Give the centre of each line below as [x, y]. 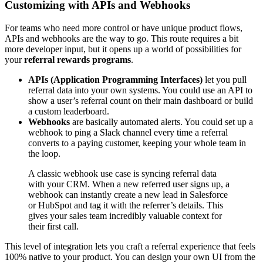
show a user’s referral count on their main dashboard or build [141, 101]
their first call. [53, 227]
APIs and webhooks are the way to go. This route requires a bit [122, 39]
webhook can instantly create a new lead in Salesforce [128, 195]
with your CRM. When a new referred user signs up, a [129, 184]
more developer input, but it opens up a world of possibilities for [123, 49]
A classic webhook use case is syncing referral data [122, 174]
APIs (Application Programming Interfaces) [115, 80]
